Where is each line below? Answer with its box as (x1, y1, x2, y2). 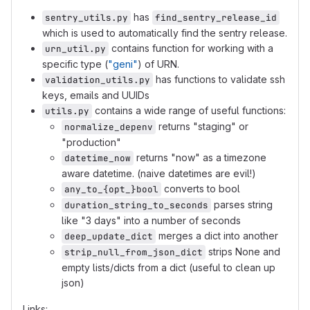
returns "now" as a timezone (134, 152, 266, 163)
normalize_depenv (64, 121, 153, 133)
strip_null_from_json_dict (64, 246, 203, 258)
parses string (211, 199, 273, 210)
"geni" (108, 58, 138, 70)
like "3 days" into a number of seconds (62, 215, 241, 226)
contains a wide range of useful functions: (92, 104, 286, 116)
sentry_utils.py (45, 12, 128, 24)
